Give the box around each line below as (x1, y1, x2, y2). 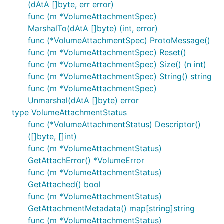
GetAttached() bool (28, 179, 101, 189)
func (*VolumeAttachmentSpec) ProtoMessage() (28, 35, 210, 45)
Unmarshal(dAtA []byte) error (28, 95, 139, 105)
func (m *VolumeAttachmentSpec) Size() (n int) (28, 59, 206, 69)
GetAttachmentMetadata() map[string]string (28, 203, 195, 213)
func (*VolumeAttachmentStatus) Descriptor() (28, 119, 201, 129)
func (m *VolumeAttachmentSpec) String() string (28, 71, 212, 81)
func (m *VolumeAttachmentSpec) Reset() (28, 47, 186, 57)
